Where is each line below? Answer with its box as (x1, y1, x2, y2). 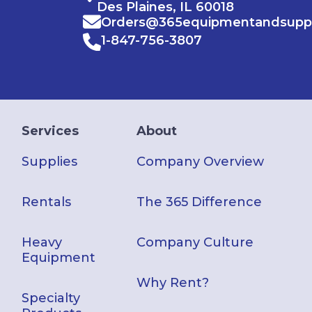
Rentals (22, 194, 72, 210)
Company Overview (136, 154, 265, 170)
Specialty (22, 290, 81, 306)
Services (22, 123, 79, 139)
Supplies (22, 154, 78, 170)
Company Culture (136, 235, 254, 251)
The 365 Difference (136, 194, 263, 210)
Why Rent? (136, 275, 210, 291)
